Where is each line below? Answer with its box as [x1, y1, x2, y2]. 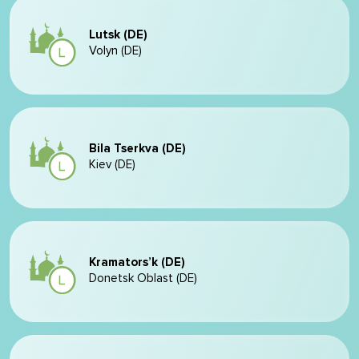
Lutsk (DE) [89, 29, 147, 41]
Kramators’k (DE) [89, 256, 185, 268]
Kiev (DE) [89, 159, 135, 171]
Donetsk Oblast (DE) [89, 272, 197, 284]
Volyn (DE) [89, 45, 142, 57]
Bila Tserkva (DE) [89, 143, 186, 155]
